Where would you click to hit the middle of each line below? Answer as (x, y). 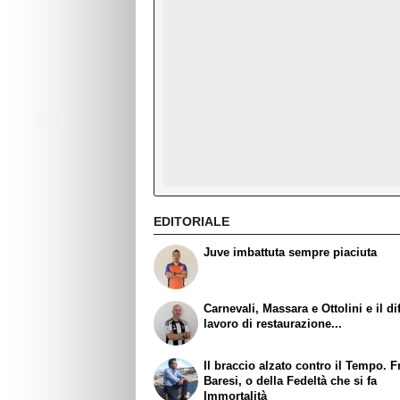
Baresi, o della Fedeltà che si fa (291, 380)
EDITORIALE (192, 221)
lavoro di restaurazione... (273, 323)
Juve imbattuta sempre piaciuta (291, 253)
